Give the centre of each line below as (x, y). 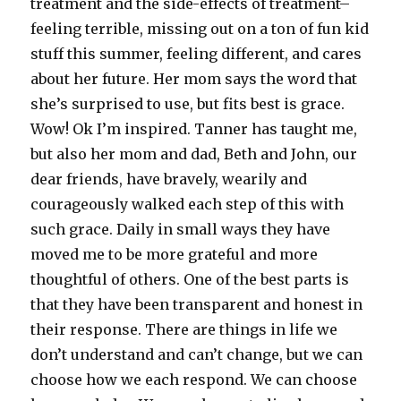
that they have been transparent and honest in (197, 305)
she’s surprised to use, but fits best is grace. (188, 104)
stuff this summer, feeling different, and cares (196, 54)
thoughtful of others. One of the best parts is (190, 280)
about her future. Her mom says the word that (194, 79)
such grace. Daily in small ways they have (181, 230)
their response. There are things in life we (184, 330)
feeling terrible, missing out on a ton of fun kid (200, 29)
